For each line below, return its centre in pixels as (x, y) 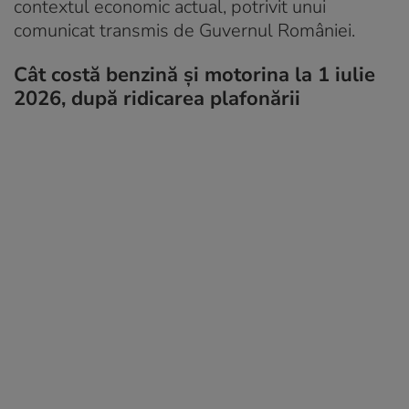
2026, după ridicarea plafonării (157, 98)
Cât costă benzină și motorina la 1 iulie (194, 74)
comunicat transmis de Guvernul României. (184, 30)
